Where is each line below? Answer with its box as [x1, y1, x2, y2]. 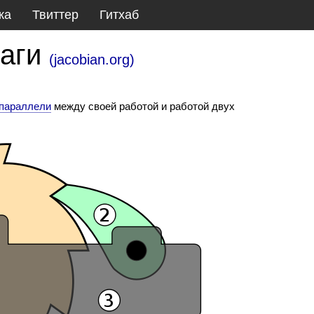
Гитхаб [100, 8, 139, 22]
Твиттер [32, 8, 79, 22]
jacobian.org [54, 52, 130, 67]
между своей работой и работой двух [51, 100, 235, 112]
